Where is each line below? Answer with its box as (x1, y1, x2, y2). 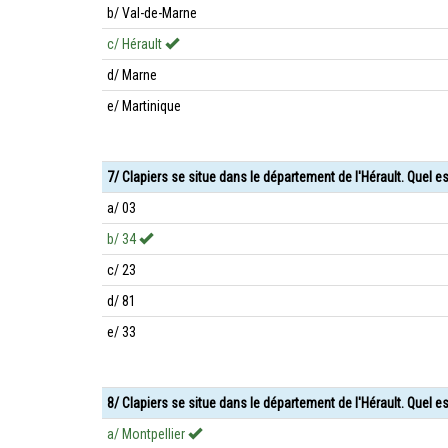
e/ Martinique (107, 98, 181, 114)
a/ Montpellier (107, 426, 188, 442)
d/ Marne (107, 67, 157, 83)
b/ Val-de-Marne (107, 5, 197, 21)
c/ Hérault (107, 36, 165, 52)
